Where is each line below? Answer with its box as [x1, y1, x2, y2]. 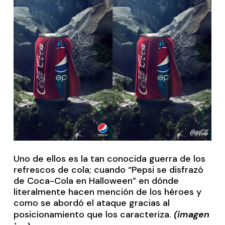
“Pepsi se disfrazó [128, 164, 204, 176]
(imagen [174, 208, 210, 221]
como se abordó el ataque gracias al [14, 197, 170, 209]
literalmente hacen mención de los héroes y [14, 186, 202, 198]
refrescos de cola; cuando [14, 164, 129, 176]
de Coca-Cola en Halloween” [14, 175, 137, 187]
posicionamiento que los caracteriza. [14, 208, 174, 221]
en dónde [136, 175, 179, 187]
